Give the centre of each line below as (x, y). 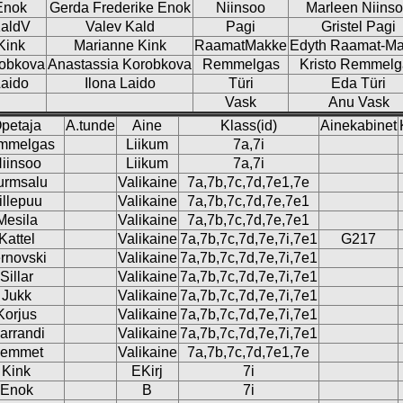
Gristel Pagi (358, 27)
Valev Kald (120, 27)
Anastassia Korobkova (120, 64)
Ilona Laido (120, 83)
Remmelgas (241, 64)
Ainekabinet (358, 125)
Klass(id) (248, 125)
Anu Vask (358, 102)
